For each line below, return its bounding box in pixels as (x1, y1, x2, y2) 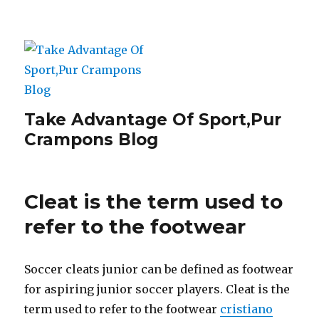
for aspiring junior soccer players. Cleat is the (24, 282, 291, 296)
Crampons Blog (24, 130, 159, 150)
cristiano (220, 302, 273, 316)
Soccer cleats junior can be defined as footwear (24, 262, 294, 276)
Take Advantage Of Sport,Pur (24, 110, 282, 130)
